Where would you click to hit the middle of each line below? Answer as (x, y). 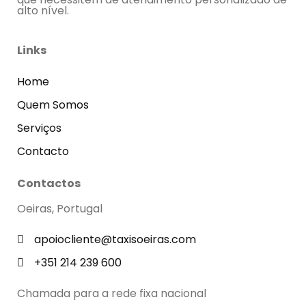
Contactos (49, 184)
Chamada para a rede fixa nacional (112, 294)
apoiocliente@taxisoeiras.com (115, 240)
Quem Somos (53, 105)
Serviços (39, 128)
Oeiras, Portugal (60, 209)
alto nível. (43, 11)
